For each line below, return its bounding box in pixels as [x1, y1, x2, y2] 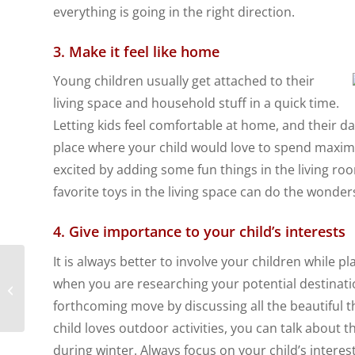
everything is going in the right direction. [53, 2, 295, 21]
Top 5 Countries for [28, 274, 121, 288]
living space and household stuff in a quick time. [53, 94, 339, 113]
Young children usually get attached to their [53, 72, 315, 90]
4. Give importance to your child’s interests [53, 222, 345, 242]
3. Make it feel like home [53, 41, 219, 61]
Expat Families [28, 291, 99, 305]
